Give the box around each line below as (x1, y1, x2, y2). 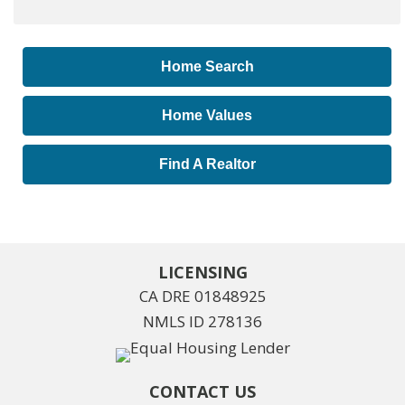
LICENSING (157, 261, 248, 284)
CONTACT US (149, 381, 256, 403)
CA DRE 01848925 (138, 286, 267, 307)
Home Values (162, 108, 252, 124)
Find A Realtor (158, 156, 256, 173)
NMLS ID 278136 (143, 311, 262, 333)
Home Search (160, 59, 254, 75)
